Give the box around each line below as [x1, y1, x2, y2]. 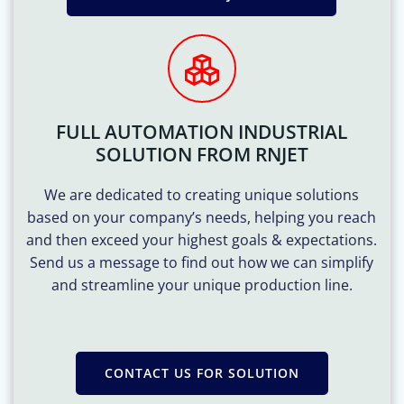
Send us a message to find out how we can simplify [30, 252, 373, 272]
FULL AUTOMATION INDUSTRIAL [56, 118, 347, 144]
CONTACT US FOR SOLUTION [104, 363, 299, 381]
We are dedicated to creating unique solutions [44, 184, 359, 205]
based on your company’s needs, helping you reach [27, 207, 376, 227]
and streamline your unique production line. [50, 274, 353, 295]
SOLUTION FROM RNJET [95, 141, 308, 167]
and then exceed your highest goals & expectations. [26, 229, 377, 250]
